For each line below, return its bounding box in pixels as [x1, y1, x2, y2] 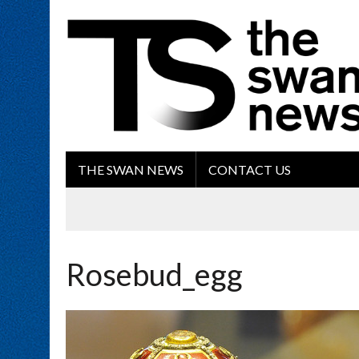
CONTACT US [208, 162, 291, 178]
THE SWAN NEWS [78, 162, 184, 178]
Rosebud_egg [66, 256, 243, 293]
